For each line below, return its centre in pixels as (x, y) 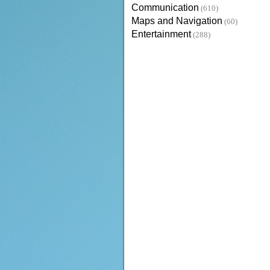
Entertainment (161, 34)
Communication (165, 8)
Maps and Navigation (177, 21)
